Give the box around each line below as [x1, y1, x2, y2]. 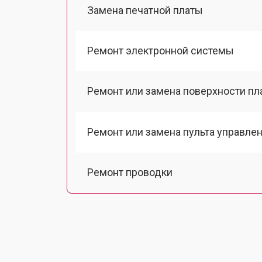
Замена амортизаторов [87, 206, 199, 219]
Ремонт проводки [87, 166, 173, 178]
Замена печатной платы [87, 4, 203, 16]
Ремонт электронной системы [87, 44, 234, 57]
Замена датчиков [87, 247, 171, 260]
